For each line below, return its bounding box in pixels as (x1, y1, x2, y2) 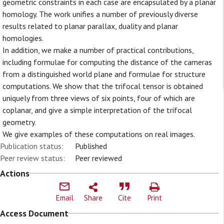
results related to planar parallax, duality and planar (2, 21, 178, 31)
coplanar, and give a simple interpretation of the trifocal (2, 105, 192, 115)
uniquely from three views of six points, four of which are (2, 93, 195, 103)
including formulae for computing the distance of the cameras (2, 57, 212, 67)
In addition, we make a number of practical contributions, (2, 45, 193, 55)
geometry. (2, 117, 36, 127)
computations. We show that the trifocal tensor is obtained (2, 81, 203, 91)
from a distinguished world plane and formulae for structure (2, 69, 205, 79)
